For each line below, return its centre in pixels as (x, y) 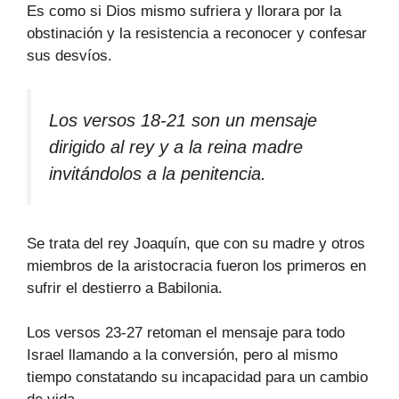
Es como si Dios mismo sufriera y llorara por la (184, 11)
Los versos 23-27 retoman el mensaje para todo (186, 333)
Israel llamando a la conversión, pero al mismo (182, 355)
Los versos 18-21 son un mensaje (183, 121)
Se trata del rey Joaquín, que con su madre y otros (196, 243)
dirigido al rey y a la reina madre (176, 147)
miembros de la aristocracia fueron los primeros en (196, 265)
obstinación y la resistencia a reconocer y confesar (197, 33)
